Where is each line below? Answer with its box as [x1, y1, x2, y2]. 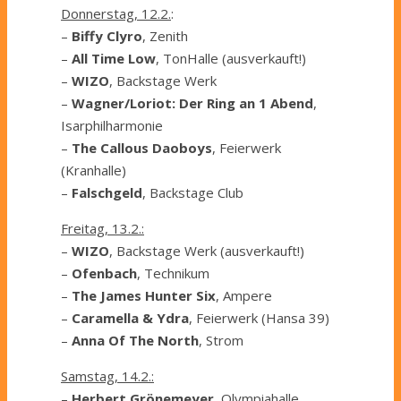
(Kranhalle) [61, 161, 126, 180]
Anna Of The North [72, 331, 199, 350]
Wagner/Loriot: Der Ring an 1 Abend [72, 94, 313, 113]
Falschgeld [72, 183, 142, 202]
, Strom [199, 331, 243, 350]
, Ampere [216, 286, 272, 305]
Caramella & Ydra [72, 309, 189, 328]
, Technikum [137, 264, 209, 283]
